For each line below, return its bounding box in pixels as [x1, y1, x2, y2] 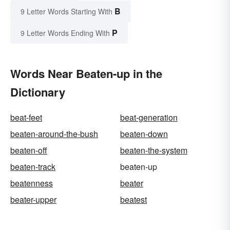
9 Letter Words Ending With [21, 27, 110, 38]
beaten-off [10, 144, 47, 156]
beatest [120, 193, 147, 205]
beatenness [10, 177, 53, 189]
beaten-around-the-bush [10, 127, 98, 140]
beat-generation [120, 111, 178, 123]
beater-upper [10, 193, 56, 205]
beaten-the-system [120, 144, 187, 156]
